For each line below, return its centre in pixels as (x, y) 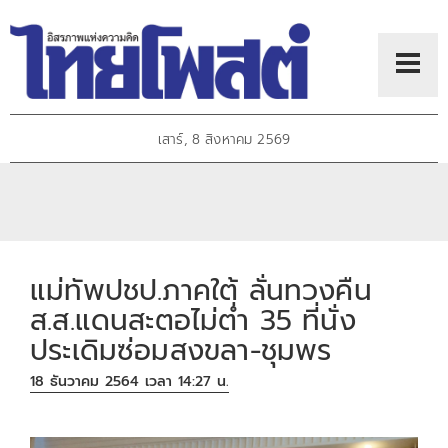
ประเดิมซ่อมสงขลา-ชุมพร (181, 350)
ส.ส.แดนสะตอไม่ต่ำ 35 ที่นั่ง (193, 320)
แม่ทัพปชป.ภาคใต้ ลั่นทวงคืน (201, 290)
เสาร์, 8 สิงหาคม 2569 (224, 140)
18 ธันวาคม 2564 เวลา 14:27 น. (130, 382)
